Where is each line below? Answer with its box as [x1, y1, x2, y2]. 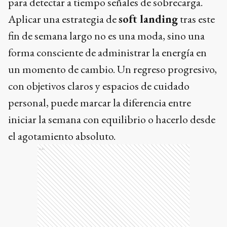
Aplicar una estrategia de [8, 12, 119, 27]
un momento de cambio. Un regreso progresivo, [8, 62, 217, 77]
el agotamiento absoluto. [8, 129, 116, 144]
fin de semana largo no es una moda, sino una [8, 28, 205, 44]
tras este [178, 12, 215, 27]
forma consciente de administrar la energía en [8, 45, 207, 60]
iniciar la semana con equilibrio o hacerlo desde [8, 112, 215, 127]
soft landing [119, 12, 178, 27]
